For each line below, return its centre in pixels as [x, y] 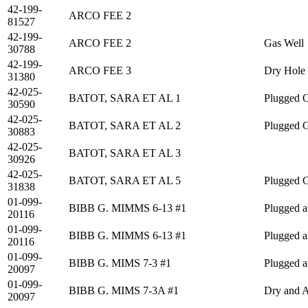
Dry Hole [285, 71]
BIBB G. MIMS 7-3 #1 [120, 263]
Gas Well [284, 43]
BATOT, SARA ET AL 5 [125, 181]
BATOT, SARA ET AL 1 [125, 98]
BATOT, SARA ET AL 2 [125, 126]
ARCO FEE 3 [100, 71]
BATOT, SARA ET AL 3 [125, 153]
